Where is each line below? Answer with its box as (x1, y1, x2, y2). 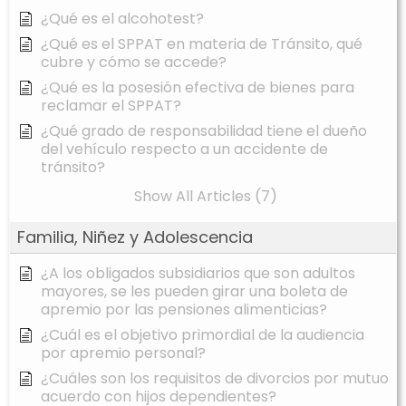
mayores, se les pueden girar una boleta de (41, 281, 348, 303)
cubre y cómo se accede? (41, 52, 227, 73)
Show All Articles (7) (133, 186, 277, 208)
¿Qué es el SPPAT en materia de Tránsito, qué (41, 34, 362, 55)
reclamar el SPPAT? (41, 95, 181, 117)
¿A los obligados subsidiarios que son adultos (41, 263, 355, 285)
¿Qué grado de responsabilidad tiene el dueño (41, 121, 367, 142)
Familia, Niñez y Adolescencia (17, 226, 253, 249)
